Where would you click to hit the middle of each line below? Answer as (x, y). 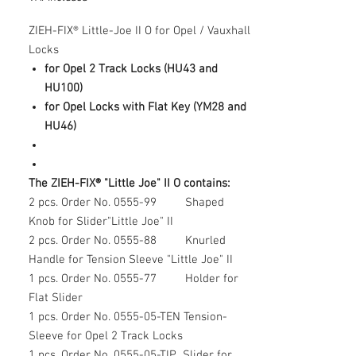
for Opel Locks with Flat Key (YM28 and (145, 108)
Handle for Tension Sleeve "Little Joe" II (131, 260)
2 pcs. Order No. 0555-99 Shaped (126, 203)
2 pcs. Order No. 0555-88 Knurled (127, 241)
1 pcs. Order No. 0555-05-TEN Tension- (128, 317)
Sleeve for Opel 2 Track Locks (106, 337)
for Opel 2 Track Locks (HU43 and (131, 70)
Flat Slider (56, 298)
